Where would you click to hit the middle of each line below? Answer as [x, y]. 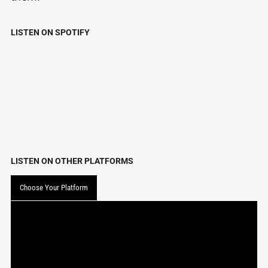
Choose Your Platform [54, 188]
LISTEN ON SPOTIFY [50, 32]
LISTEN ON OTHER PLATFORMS [72, 161]
